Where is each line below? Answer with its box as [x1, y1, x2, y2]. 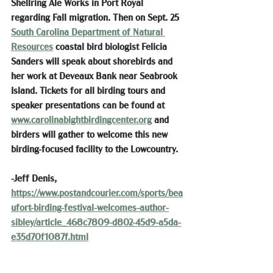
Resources [11, 41, 53, 52]
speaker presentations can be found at [11, 100, 167, 110]
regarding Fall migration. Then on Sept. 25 [11, 12, 182, 23]
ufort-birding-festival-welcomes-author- [11, 202, 169, 213]
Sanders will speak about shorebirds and [11, 56, 175, 66]
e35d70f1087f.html [11, 232, 88, 242]
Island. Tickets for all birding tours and [11, 85, 168, 96]
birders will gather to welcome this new [11, 129, 170, 140]
